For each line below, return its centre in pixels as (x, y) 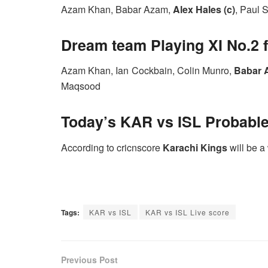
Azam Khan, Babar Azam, (117, 9)
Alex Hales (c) (204, 9)
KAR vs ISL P (166, 122)
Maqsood (81, 86)
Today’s (89, 122)
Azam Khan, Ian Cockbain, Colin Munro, (148, 71)
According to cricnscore (111, 147)
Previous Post (89, 259)
